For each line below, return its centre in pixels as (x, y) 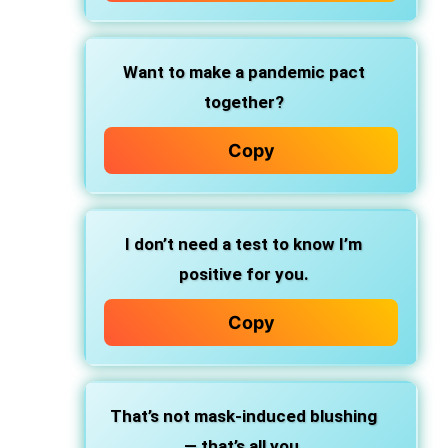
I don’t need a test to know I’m (243, 244)
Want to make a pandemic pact (243, 72)
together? (243, 102)
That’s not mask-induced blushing (243, 416)
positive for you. (243, 274)
